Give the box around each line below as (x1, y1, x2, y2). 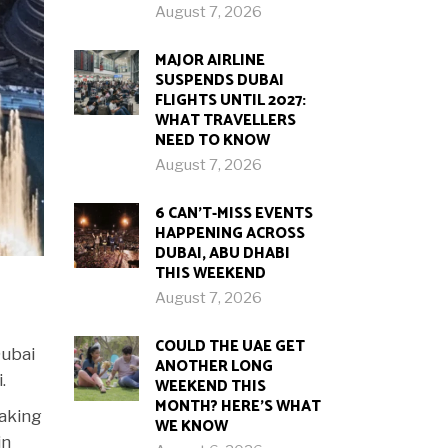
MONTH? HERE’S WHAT (154, 394, 321, 419)
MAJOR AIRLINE (154, 48, 265, 73)
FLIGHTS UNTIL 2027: (154, 88, 306, 113)
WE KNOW (154, 414, 228, 439)
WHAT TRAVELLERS (154, 108, 296, 133)
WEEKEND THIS (154, 374, 266, 399)
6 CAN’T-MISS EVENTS (154, 201, 313, 226)
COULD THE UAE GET (154, 334, 305, 359)
